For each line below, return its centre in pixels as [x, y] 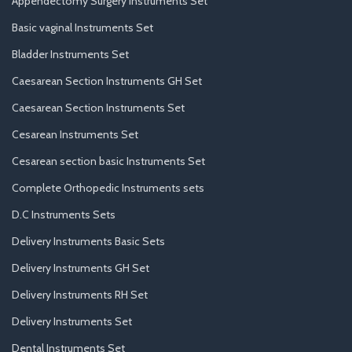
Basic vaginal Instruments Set [82, 27]
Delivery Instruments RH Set [80, 294]
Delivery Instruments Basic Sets [88, 241]
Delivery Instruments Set [72, 321]
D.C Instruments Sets [64, 214]
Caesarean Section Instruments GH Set [107, 81]
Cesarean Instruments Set [75, 134]
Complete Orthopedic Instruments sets [108, 187]
